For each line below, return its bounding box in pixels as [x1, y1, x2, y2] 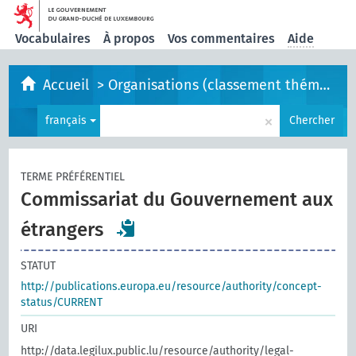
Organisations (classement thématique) [108, 76, 320, 94]
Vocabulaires [15, 31, 91, 46]
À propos [103, 31, 156, 46]
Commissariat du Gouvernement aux [21, 188, 334, 211]
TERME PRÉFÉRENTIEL [21, 170, 126, 184]
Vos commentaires [168, 31, 276, 46]
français [44, 114, 90, 127]
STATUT [21, 259, 56, 273]
